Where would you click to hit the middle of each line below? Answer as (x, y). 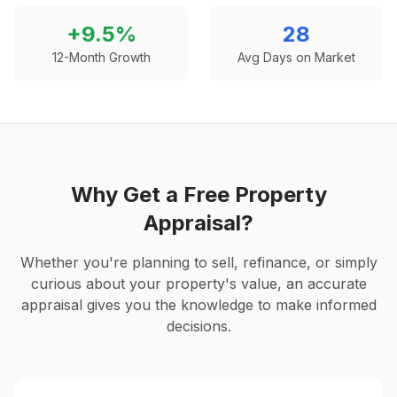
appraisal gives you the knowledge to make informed (198, 305)
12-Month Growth (101, 57)
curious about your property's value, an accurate (198, 284)
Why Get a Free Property (198, 195)
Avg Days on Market (296, 57)
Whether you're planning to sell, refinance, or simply (198, 262)
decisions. (198, 326)
